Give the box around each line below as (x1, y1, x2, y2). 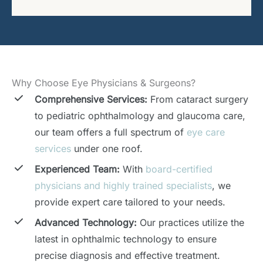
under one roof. (71, 143, 143, 155)
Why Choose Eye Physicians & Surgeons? (12, 77, 195, 89)
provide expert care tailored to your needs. (35, 196, 225, 208)
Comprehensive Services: (35, 93, 147, 106)
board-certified (146, 163, 213, 176)
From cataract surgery (147, 93, 248, 106)
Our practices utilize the (137, 217, 244, 229)
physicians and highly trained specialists (35, 180, 212, 192)
